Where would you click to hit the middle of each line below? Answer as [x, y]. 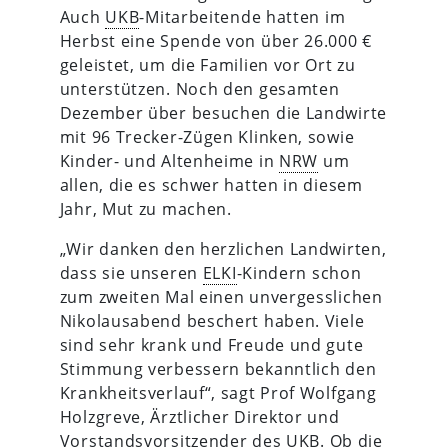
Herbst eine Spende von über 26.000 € [215, 40]
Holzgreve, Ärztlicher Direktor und [199, 416]
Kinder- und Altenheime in [169, 160]
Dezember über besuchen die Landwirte [223, 112]
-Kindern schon [299, 272]
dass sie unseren [131, 272]
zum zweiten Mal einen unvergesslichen [221, 296]
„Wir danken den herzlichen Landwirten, [223, 248]
